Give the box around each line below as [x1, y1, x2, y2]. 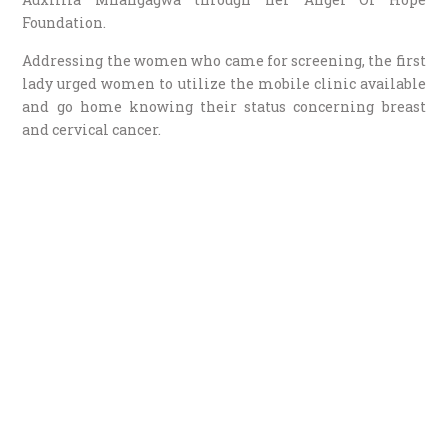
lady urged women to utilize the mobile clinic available [22, 73, 426, 93]
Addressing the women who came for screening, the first [22, 50, 426, 70]
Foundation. [22, 12, 107, 32]
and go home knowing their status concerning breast [22, 96, 426, 116]
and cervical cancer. [22, 119, 162, 139]
